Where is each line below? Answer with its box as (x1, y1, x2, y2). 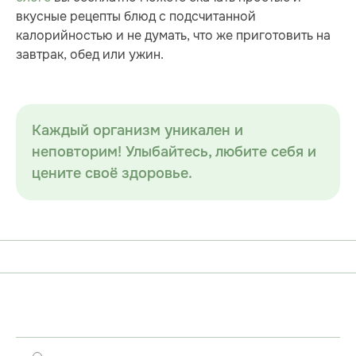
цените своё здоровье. (32, 164, 192, 183)
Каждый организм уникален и (32, 121, 243, 140)
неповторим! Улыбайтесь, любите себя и (32, 142, 316, 161)
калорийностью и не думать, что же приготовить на (16, 26, 331, 44)
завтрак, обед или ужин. (16, 45, 164, 63)
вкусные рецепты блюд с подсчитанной (16, 7, 256, 25)
